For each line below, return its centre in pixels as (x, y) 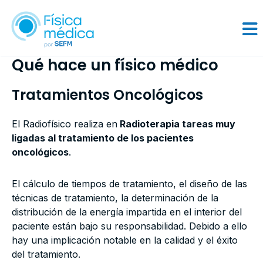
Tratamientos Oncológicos (107, 95)
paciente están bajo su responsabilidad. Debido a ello (129, 226)
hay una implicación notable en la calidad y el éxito (125, 240)
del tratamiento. (46, 254)
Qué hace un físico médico (115, 65)
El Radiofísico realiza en (65, 124)
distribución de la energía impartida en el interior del (127, 212)
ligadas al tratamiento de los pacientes (103, 138)
